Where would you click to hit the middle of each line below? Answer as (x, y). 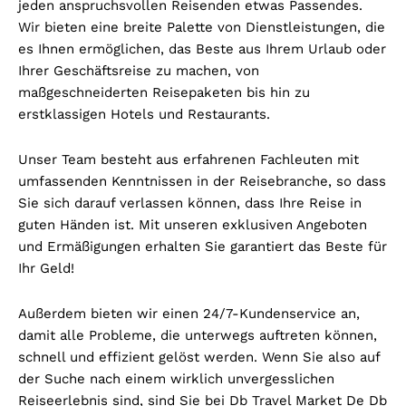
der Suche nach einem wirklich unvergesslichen (176, 378)
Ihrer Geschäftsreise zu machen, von (139, 70)
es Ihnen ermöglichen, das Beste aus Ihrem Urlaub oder (202, 48)
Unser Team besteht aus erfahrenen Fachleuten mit (188, 159)
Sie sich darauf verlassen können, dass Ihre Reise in (190, 203)
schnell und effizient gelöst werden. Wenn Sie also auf (199, 357)
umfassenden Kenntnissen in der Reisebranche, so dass (202, 181)
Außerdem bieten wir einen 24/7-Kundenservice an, (189, 313)
